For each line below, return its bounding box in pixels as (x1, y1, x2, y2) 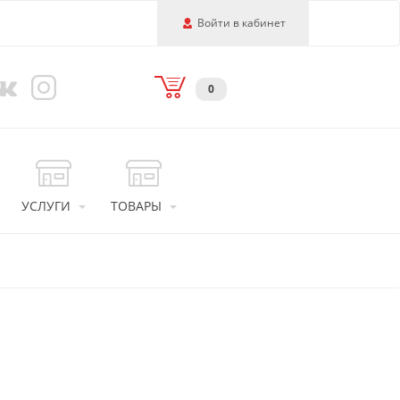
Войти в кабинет (197, 15, 287, 30)
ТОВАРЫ (111, 197, 162, 214)
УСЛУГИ (21, 197, 71, 214)
